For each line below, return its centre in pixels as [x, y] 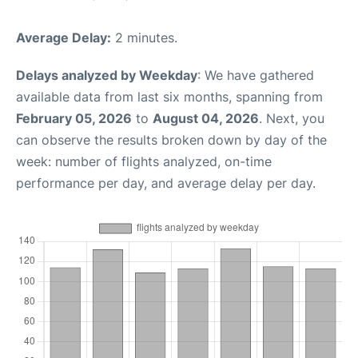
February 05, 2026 [74, 118]
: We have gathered [256, 75]
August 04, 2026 [206, 118]
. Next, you [292, 118]
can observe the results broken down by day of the [171, 140]
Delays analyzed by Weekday [107, 75]
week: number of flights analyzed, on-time [144, 161]
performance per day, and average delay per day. [166, 183]
